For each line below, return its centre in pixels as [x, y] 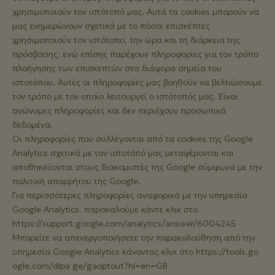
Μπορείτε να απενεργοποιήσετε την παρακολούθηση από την [134, 238]
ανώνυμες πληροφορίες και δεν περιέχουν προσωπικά [119, 110]
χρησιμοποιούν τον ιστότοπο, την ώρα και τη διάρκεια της [126, 40]
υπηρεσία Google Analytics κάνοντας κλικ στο [104, 252]
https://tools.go [227, 252]
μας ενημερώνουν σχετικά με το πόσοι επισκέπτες [111, 26]
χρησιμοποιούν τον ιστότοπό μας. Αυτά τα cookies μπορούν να [136, 12]
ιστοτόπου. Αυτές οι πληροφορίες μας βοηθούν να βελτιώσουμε [137, 82]
